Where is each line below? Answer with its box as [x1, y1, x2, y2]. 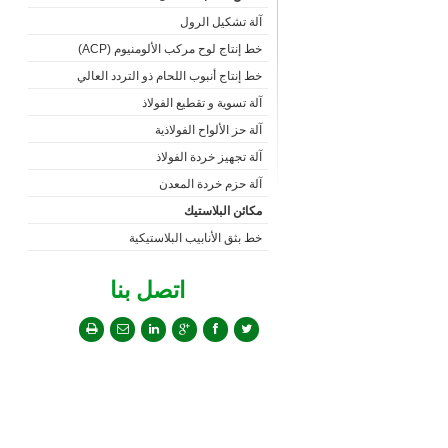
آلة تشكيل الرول [179, 15, 262, 29]
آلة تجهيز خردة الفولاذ [155, 150, 262, 164]
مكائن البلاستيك [183, 204, 262, 218]
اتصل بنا [110, 277, 185, 303]
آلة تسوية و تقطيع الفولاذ [141, 96, 262, 110]
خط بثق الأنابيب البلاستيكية [128, 231, 262, 245]
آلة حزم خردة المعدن [158, 177, 262, 191]
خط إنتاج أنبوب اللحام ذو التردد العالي [76, 69, 262, 83]
